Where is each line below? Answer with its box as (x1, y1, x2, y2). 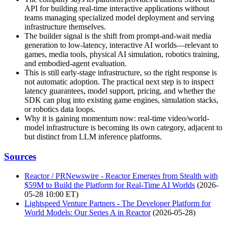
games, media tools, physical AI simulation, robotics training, (24, 50, 219, 59)
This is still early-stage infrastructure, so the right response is (24, 68, 217, 77)
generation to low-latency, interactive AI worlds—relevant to (24, 41, 218, 49)
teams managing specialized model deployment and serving (24, 13, 214, 22)
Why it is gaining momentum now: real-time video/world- (24, 114, 209, 123)
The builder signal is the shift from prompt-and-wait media (24, 32, 211, 40)
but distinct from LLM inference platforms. (24, 132, 162, 141)
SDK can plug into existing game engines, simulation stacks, (24, 96, 218, 104)
